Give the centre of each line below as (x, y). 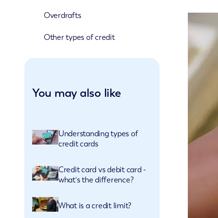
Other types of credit (79, 37)
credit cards (78, 144)
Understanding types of (98, 133)
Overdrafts (63, 16)
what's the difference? (96, 180)
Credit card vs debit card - (102, 169)
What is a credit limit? (95, 205)
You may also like (77, 93)
